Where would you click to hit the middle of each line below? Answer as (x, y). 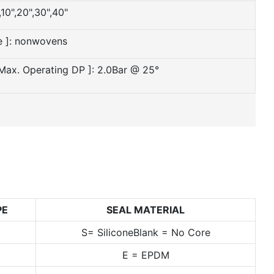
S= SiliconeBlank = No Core (146, 233)
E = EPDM (146, 255)
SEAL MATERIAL (146, 210)
